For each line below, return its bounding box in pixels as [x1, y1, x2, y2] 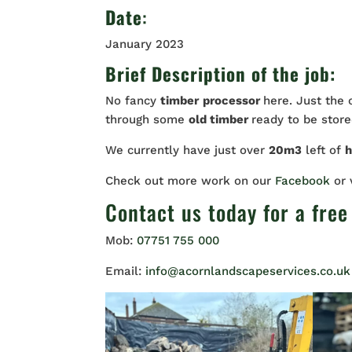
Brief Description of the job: [105, 60, 342, 87]
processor [203, 93, 264, 108]
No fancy [105, 93, 161, 108]
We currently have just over [105, 143, 269, 157]
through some [105, 112, 189, 126]
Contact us [105, 196, 203, 228]
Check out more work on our [105, 174, 276, 188]
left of [302, 143, 346, 157]
